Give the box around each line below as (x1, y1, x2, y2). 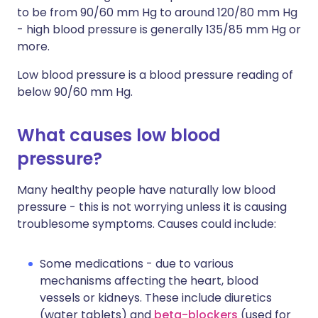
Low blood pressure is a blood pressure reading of (17, 67, 293, 83)
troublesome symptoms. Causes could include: (17, 216, 276, 232)
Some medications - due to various (40, 256, 234, 272)
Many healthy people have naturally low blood (17, 182, 275, 198)
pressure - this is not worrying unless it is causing (17, 199, 287, 215)
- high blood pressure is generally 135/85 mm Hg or (17, 21, 301, 38)
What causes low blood (17, 124, 221, 147)
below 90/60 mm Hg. (17, 84, 133, 100)
